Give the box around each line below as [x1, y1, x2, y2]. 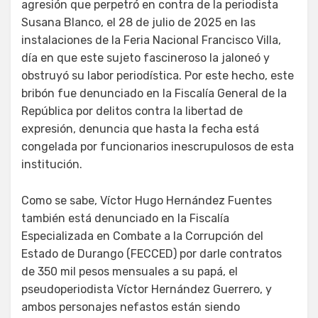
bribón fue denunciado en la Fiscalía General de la [21, 87, 287, 100]
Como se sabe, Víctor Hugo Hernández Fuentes [21, 194, 272, 207]
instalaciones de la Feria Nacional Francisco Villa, [21, 33, 281, 47]
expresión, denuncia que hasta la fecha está [21, 122, 259, 136]
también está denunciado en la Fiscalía [21, 212, 229, 225]
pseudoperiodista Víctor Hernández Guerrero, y [21, 283, 272, 296]
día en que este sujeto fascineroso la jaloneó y [21, 51, 270, 65]
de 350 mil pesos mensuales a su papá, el [21, 265, 238, 278]
